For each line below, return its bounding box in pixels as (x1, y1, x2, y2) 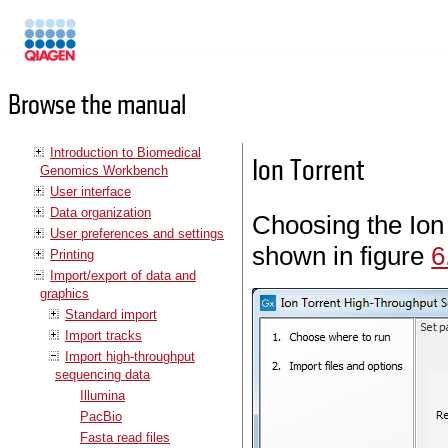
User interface (50, 183, 131, 199)
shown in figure (252, 241, 432, 272)
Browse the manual (8, 88, 186, 124)
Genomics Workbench (40, 162, 168, 178)
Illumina (80, 387, 125, 403)
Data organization (50, 204, 151, 220)
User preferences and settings (50, 225, 224, 241)
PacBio (80, 408, 122, 424)
